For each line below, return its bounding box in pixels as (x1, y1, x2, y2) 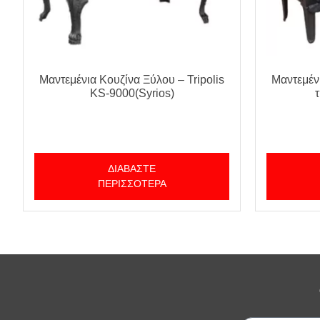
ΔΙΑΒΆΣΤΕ (108, 163, 156, 175)
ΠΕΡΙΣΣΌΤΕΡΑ (97, 178, 166, 190)
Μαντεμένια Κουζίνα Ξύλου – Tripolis (39, 74, 224, 86)
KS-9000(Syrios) (89, 87, 174, 100)
